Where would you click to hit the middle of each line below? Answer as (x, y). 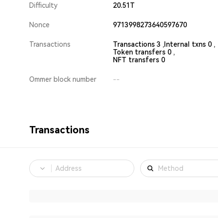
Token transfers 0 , (144, 52)
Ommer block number (63, 79)
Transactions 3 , (138, 44)
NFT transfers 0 (139, 60)
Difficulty (43, 5)
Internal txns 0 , (190, 44)
